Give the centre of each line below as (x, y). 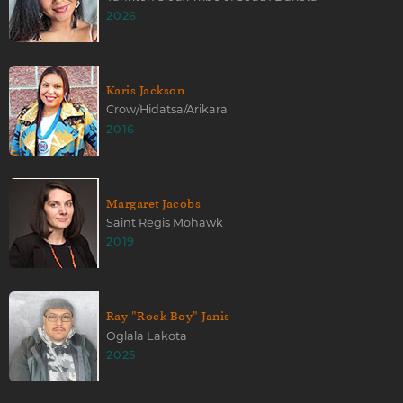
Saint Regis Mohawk (165, 222)
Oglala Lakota (147, 336)
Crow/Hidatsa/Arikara (167, 110)
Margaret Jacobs (154, 203)
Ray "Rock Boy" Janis (168, 317)
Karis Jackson (146, 91)
